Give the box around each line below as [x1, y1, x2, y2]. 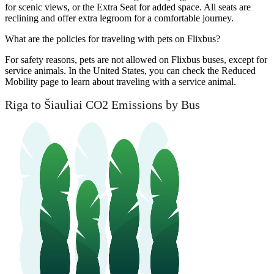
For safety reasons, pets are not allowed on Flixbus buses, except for [5, 54, 267, 65]
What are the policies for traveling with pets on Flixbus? [5, 34, 220, 45]
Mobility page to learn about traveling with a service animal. [5, 76, 236, 87]
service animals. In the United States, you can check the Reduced [5, 65, 256, 76]
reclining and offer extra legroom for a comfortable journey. [5, 13, 234, 24]
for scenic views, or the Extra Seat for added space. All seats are [5, 2, 251, 13]
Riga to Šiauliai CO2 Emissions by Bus [5, 97, 200, 111]
